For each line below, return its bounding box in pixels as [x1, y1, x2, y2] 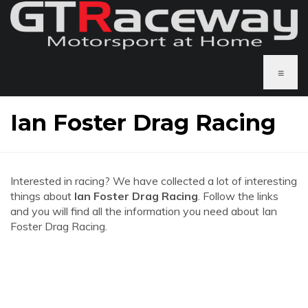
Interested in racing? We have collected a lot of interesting [10, 174, 297, 188]
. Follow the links [198, 189, 278, 203]
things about [10, 189, 74, 203]
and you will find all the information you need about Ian [10, 204, 277, 218]
